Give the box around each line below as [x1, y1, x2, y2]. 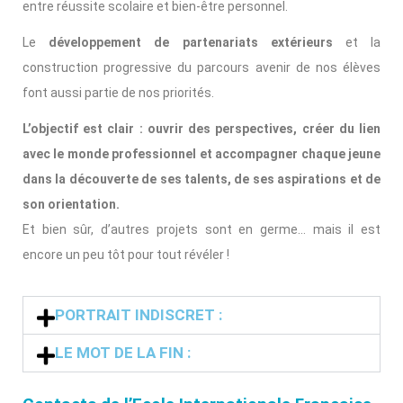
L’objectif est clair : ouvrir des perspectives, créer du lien [22, 121, 381, 136]
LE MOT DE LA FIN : [55, 343, 192, 362]
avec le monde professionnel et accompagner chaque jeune [22, 146, 381, 161]
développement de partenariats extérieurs [49, 34, 333, 49]
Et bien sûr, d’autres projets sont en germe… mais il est [22, 221, 381, 237]
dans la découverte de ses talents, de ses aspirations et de [22, 171, 381, 186]
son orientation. [22, 196, 120, 211]
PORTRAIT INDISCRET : [55, 305, 223, 324]
